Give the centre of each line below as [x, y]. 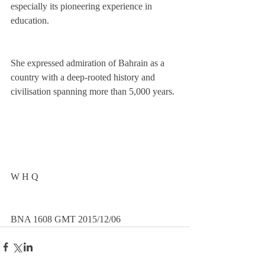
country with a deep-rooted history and [84, 77]
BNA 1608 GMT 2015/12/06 [67, 219]
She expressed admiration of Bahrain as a [89, 63]
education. [30, 21]
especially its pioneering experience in [83, 7]
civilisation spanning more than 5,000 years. [94, 92]
